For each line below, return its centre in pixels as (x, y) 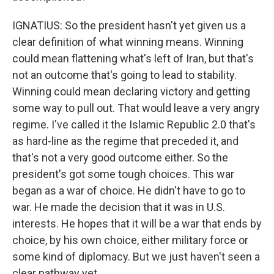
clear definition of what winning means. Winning (128, 42)
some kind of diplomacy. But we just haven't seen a (136, 257)
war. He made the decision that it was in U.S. (119, 207)
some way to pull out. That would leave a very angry (136, 108)
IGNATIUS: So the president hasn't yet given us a (129, 25)
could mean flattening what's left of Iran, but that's (133, 58)
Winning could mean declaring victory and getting (131, 91)
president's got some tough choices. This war (123, 174)
